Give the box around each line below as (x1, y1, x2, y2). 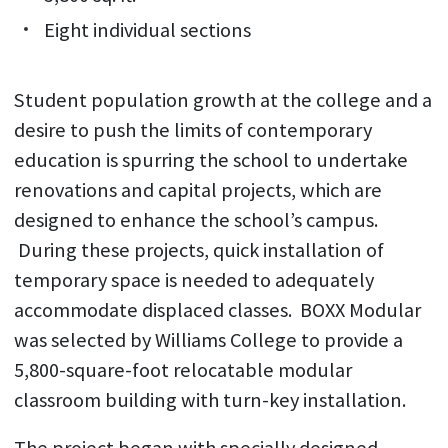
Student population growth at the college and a (13, 87, 432, 113)
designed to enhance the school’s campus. (13, 207, 378, 233)
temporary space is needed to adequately (13, 267, 374, 293)
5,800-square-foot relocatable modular (13, 357, 352, 383)
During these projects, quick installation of (13, 237, 384, 263)
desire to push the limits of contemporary (13, 117, 372, 143)
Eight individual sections (43, 17, 251, 43)
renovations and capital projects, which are (13, 177, 382, 203)
